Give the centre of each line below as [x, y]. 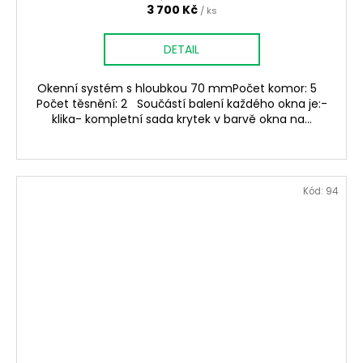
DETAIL [181, 50]
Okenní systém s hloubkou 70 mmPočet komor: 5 [181, 89]
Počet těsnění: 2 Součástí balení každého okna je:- [181, 104]
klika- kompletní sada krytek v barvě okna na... [181, 120]
